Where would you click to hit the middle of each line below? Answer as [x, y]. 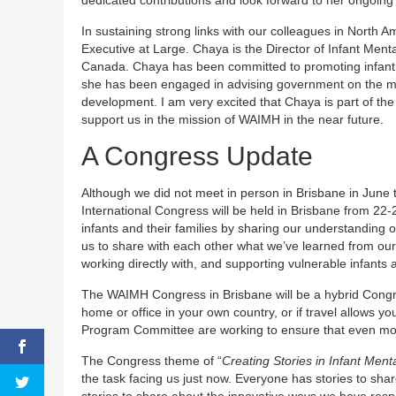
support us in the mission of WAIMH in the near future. [232, 119]
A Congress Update [197, 156]
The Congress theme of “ [152, 360]
